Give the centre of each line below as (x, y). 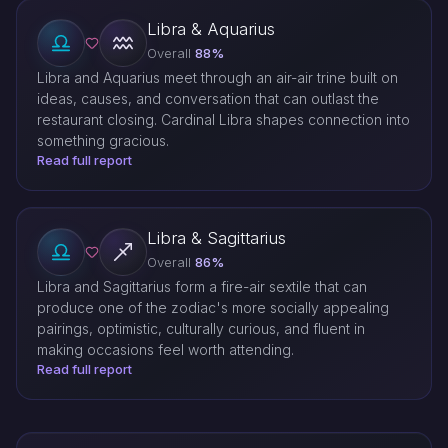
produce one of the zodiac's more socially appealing (213, 308)
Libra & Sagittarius (216, 238)
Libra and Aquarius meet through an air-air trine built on (217, 78)
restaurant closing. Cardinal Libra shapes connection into (223, 120)
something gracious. (103, 141)
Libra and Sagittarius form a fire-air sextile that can (202, 287)
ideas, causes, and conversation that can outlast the (208, 99)
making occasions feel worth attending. (165, 350)
